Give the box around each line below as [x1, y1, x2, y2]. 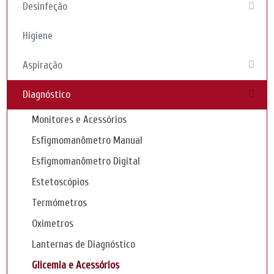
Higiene [23, 30, 53, 42]
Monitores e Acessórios [32, 114, 127, 125]
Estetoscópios [32, 176, 89, 188]
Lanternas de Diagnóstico [32, 239, 136, 250]
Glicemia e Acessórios [32, 259, 120, 271]
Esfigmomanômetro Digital [32, 155, 141, 167]
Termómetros [32, 197, 87, 209]
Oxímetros [32, 218, 74, 229]
